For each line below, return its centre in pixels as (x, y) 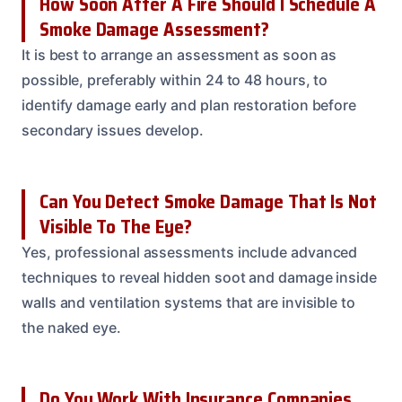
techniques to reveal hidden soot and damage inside (200, 277)
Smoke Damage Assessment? (155, 29)
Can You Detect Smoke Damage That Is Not (208, 201)
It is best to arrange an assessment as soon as (179, 54)
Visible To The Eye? (116, 226)
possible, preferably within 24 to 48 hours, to (175, 79)
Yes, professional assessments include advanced (190, 252)
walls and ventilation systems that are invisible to (188, 302)
